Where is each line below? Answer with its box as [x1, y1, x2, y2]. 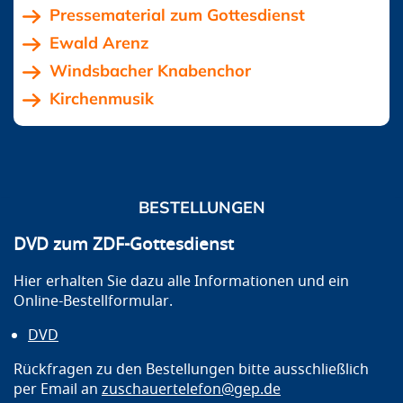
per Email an [13, 378, 102, 400]
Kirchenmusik [49, 88, 154, 110]
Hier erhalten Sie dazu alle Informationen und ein [13, 270, 349, 292]
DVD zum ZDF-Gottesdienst [13, 232, 234, 258]
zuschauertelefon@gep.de [102, 378, 281, 400]
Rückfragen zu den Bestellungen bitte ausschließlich [13, 358, 369, 381]
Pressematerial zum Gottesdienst [49, 4, 305, 26]
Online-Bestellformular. [13, 290, 173, 312]
